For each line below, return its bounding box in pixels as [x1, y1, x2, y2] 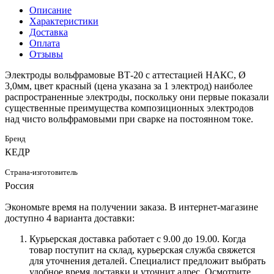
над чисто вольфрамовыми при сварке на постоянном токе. [5, 114, 253, 125]
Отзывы [29, 49, 63, 60]
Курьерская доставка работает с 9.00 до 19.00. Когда [29, 234, 246, 245]
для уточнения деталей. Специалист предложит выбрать [29, 256, 265, 267]
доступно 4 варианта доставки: [5, 213, 135, 224]
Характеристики [29, 16, 98, 27]
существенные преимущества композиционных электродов [5, 103, 254, 114]
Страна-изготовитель [5, 168, 78, 177]
